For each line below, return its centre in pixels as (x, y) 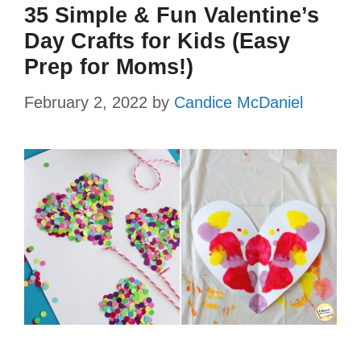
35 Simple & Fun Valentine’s (172, 15)
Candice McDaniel (239, 102)
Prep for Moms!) (109, 66)
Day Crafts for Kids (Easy (157, 41)
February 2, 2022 (86, 102)
